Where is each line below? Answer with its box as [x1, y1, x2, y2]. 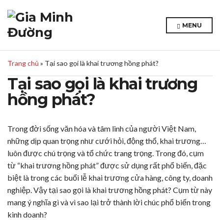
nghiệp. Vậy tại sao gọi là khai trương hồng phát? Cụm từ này [7, 185, 212, 194]
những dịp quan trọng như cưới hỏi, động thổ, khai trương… [7, 136, 206, 145]
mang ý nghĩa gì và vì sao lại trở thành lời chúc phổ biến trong [7, 197, 211, 207]
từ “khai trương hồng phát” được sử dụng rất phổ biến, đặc [7, 161, 207, 170]
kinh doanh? [7, 210, 47, 219]
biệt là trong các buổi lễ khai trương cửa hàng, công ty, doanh [7, 173, 213, 182]
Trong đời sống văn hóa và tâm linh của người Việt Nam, [7, 124, 196, 133]
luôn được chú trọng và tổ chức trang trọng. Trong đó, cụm [7, 148, 204, 158]
